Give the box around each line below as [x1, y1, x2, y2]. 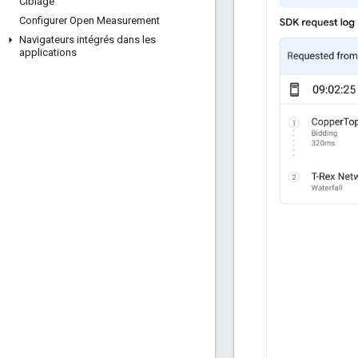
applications [19, 46, 77, 58]
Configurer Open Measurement [19, 14, 160, 26]
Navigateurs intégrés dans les [19, 34, 156, 46]
